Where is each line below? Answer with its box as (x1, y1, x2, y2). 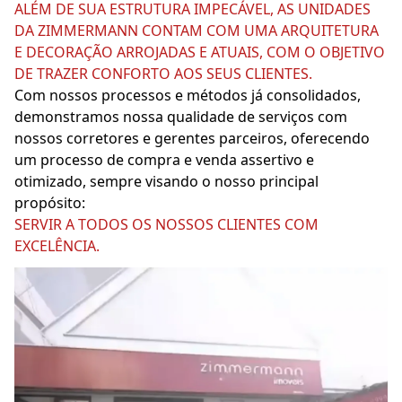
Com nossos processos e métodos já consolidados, (14, 85, 361, 106)
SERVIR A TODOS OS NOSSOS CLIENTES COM (14, 214, 319, 235)
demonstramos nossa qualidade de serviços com (14, 107, 347, 127)
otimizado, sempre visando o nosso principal (14, 171, 319, 192)
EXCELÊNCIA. (14, 236, 100, 257)
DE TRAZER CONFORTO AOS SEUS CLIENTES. (14, 64, 312, 84)
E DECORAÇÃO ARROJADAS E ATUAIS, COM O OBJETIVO (14, 42, 385, 63)
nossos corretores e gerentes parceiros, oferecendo (14, 128, 370, 149)
